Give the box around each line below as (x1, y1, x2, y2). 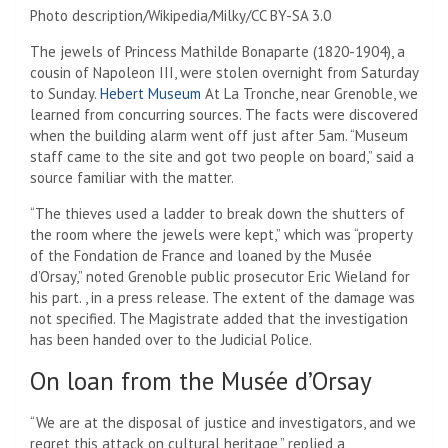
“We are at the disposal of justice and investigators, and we (30, 412, 416, 432)
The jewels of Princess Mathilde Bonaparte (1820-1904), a (30, 41, 405, 61)
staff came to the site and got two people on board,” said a (30, 146, 414, 166)
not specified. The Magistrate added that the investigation (30, 308, 408, 328)
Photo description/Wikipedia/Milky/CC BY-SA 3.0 (30, 5, 331, 25)
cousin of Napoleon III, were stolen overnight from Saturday (30, 62, 418, 82)
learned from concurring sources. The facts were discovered (30, 104, 418, 124)
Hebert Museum (100, 83, 201, 103)
